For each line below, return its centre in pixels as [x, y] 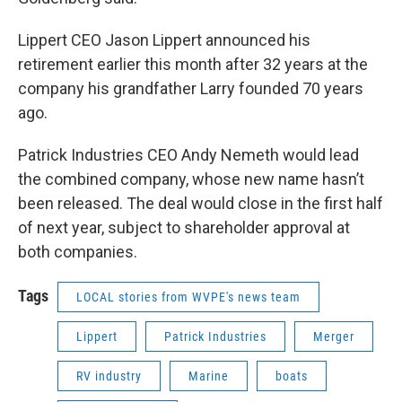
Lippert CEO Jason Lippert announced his [164, 39]
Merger [334, 336]
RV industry [109, 376]
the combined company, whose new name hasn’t [191, 179]
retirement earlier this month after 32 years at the [193, 64]
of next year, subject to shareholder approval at [184, 227]
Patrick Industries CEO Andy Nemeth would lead [188, 154]
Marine [209, 376]
